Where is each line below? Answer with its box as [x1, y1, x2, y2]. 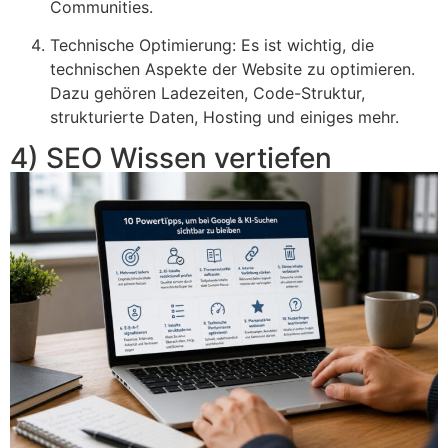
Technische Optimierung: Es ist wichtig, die [50, 35, 374, 56]
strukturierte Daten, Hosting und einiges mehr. [50, 107, 399, 128]
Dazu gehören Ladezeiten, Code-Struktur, [50, 83, 365, 104]
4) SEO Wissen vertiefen [10, 140, 332, 175]
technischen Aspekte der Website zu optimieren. [50, 59, 415, 80]
